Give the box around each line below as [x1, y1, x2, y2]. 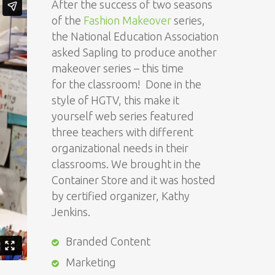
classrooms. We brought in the [52, 158, 201, 170]
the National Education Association [52, 30, 219, 42]
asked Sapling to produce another [52, 46, 217, 58]
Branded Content [66, 235, 151, 247]
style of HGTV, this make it [52, 94, 180, 106]
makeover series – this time [52, 62, 184, 74]
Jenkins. [52, 206, 91, 218]
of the [52, 14, 84, 26]
